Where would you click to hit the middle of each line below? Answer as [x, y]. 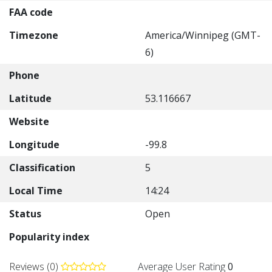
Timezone [34, 35]
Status [25, 214]
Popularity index [49, 237]
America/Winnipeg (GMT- [203, 35]
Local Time [36, 191]
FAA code [31, 12]
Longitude [34, 144]
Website [29, 121]
